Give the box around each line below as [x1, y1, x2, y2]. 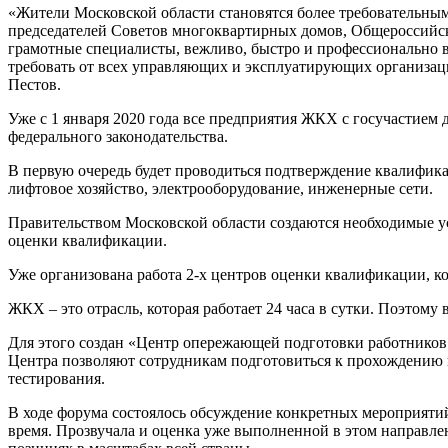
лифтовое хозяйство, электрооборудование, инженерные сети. [8, 179, 433, 197]
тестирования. [8, 369, 105, 387]
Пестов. [8, 75, 61, 93]
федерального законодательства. [8, 127, 228, 145]
